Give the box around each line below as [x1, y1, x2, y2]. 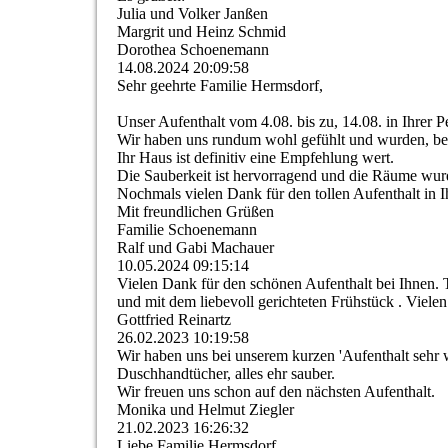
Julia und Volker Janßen [117, 5, 268, 23]
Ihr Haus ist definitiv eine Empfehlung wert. [117, 149, 394, 167]
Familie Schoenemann [117, 221, 257, 239]
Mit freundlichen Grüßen [117, 203, 274, 221]
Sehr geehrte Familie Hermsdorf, [117, 77, 323, 95]
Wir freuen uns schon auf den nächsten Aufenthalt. [117, 383, 435, 401]
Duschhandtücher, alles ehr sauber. [117, 365, 335, 383]
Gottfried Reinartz [117, 311, 231, 329]
